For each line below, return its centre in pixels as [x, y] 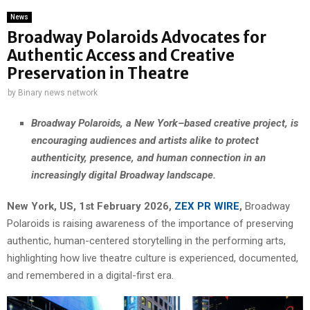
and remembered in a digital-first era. [90, 275]
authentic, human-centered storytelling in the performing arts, [146, 240]
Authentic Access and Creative [121, 56]
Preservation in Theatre [98, 74]
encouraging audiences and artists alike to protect [145, 140]
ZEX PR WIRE [207, 206]
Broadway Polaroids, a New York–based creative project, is [165, 123]
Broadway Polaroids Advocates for [137, 38]
